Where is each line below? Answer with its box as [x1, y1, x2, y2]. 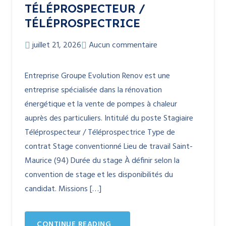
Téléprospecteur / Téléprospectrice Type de [25, 126, 175, 139]
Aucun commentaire [89, 39, 157, 52]
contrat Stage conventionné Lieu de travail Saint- [25, 140, 193, 153]
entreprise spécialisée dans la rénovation [25, 84, 162, 97]
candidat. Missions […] [25, 183, 101, 196]
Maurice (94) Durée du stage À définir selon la [25, 154, 180, 167]
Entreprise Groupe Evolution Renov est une [25, 70, 170, 83]
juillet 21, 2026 [32, 39, 81, 52]
